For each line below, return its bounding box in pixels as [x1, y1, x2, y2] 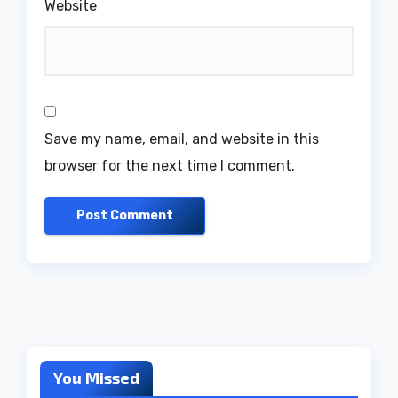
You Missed [53, 367, 139, 387]
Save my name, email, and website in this [44, 131, 319, 148]
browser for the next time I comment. [44, 157, 295, 175]
